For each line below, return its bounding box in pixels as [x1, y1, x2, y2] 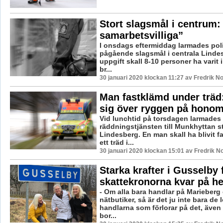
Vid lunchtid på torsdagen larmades [99, 114, 221, 122]
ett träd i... [99, 138, 134, 146]
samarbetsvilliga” [99, 29, 183, 41]
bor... [99, 211, 116, 220]
